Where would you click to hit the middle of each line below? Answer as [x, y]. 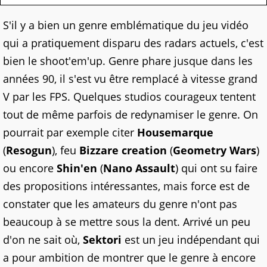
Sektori [104, 240]
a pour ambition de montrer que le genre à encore [129, 258]
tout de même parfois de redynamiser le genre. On [131, 115]
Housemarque [175, 133]
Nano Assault [139, 168]
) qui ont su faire [216, 168]
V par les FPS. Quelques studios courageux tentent [129, 97]
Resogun [29, 150]
